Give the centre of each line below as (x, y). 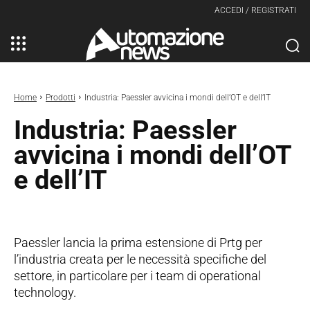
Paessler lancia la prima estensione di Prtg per (138, 242)
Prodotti (61, 97)
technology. (45, 292)
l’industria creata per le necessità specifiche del (140, 259)
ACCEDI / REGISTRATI (255, 10)
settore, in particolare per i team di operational (137, 275)
